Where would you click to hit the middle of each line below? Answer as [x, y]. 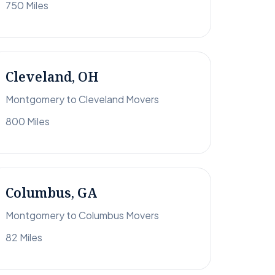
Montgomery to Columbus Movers [82, 215]
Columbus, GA [51, 193]
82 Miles [24, 238]
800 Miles [28, 122]
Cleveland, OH [52, 77]
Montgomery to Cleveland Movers [82, 99]
